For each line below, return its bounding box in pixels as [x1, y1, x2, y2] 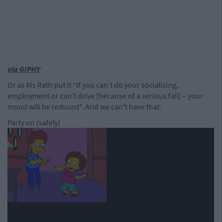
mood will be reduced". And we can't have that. [7, 102, 162, 111]
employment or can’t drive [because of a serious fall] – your [7, 91, 203, 101]
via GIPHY [7, 64, 40, 74]
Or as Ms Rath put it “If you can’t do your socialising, [7, 80, 178, 90]
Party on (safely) [7, 117, 60, 127]
